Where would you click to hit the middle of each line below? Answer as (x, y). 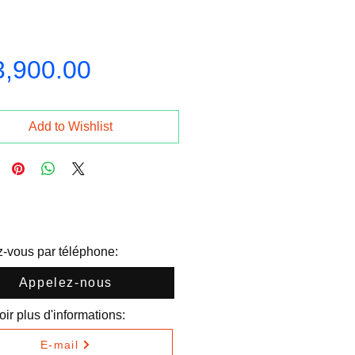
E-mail (59, 344)
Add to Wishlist (71, 126)
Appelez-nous (66, 282)
